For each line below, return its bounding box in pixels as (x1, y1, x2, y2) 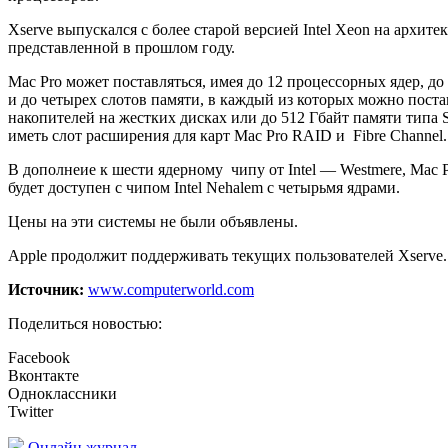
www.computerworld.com (88, 281, 254, 299)
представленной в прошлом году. (8, 39, 235, 57)
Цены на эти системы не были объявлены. (8, 213, 298, 231)
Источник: (8, 281, 88, 299)
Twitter (8, 403, 53, 421)
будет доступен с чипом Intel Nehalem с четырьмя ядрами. (8, 179, 400, 197)
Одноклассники (8, 385, 117, 403)
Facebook (8, 349, 70, 367)
